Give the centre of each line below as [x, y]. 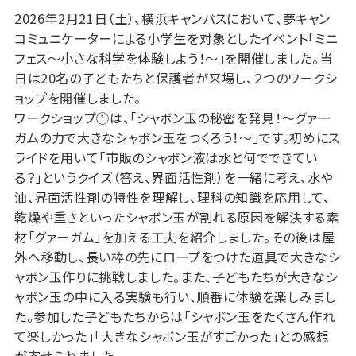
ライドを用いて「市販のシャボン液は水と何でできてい [166, 158]
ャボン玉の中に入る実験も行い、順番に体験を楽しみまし [175, 297]
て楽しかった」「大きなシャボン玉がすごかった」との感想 [172, 337]
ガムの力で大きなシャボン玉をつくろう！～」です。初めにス [177, 138]
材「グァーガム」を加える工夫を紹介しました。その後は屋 [174, 237]
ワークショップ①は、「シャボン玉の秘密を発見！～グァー [172, 118]
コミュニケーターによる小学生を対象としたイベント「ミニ [176, 39]
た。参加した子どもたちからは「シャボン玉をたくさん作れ [175, 317]
